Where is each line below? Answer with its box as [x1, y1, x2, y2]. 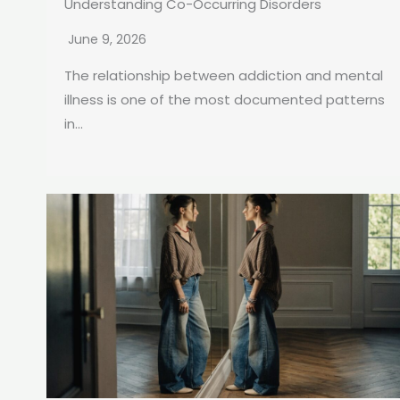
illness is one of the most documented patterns [64, 90, 385, 110]
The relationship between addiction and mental [64, 66, 383, 86]
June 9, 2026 [68, 30, 146, 49]
